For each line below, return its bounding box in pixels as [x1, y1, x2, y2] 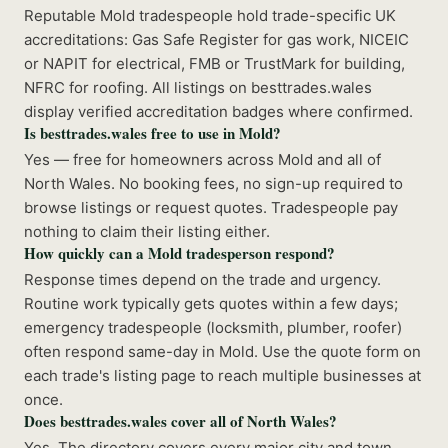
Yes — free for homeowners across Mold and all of [24, 150, 381, 170]
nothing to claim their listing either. [24, 222, 270, 242]
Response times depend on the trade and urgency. [24, 270, 381, 290]
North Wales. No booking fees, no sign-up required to [24, 174, 403, 194]
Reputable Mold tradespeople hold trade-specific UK [24, 6, 396, 26]
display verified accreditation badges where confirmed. [24, 102, 413, 122]
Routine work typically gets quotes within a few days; [24, 294, 398, 314]
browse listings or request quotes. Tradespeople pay [24, 198, 398, 218]
